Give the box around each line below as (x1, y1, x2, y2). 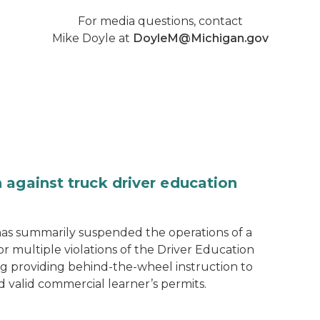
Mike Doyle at (51, 31, 133, 45)
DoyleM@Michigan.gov (132, 31, 269, 45)
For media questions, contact (77, 14, 243, 28)
